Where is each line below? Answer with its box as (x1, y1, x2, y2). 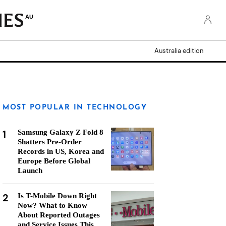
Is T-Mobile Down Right (18, 192, 97, 200)
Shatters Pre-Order (18, 138, 82, 146)
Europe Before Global (18, 157, 90, 165)
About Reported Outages (18, 211, 100, 219)
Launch (18, 166, 42, 175)
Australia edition (154, 46, 203, 55)
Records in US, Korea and (18, 147, 104, 155)
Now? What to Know (18, 201, 87, 209)
